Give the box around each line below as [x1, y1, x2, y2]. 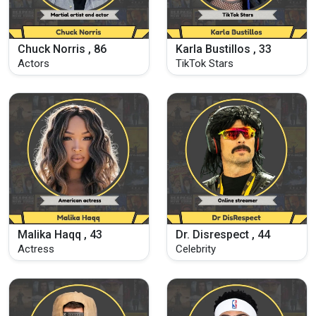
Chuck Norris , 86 [18, 42, 107, 56]
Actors [18, 56, 49, 70]
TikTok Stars [176, 56, 233, 70]
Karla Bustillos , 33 [176, 42, 272, 56]
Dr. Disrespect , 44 [176, 228, 270, 242]
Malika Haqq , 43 [18, 228, 102, 242]
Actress [18, 243, 54, 256]
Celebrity [176, 243, 216, 256]
